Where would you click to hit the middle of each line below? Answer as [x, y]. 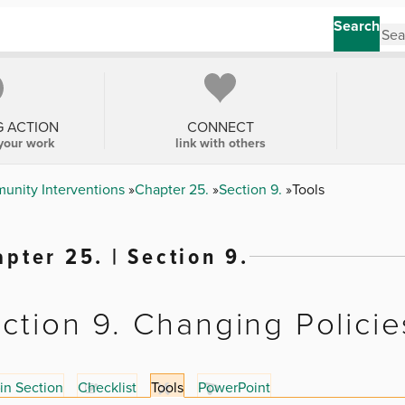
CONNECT [220, 127]
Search [357, 26]
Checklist [107, 387]
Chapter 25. [174, 189]
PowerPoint [234, 387]
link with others [220, 143]
